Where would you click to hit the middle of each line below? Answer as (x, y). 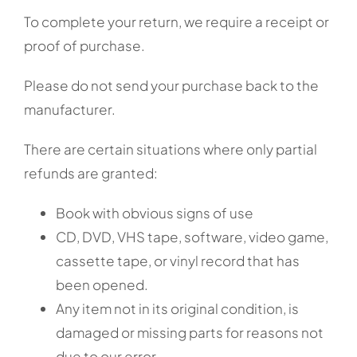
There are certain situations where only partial (171, 149)
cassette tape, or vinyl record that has (178, 260)
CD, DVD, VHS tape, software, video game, (192, 236)
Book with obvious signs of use (155, 212)
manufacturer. (70, 109)
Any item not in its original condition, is (177, 308)
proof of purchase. (84, 45)
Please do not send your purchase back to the (171, 85)
